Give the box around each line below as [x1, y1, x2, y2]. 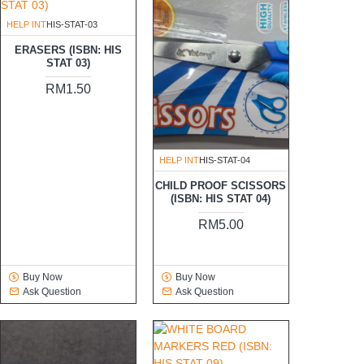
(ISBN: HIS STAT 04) [171, 193, 271, 206]
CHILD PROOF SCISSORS [155, 180, 287, 193]
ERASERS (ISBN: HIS [14, 44, 122, 56]
